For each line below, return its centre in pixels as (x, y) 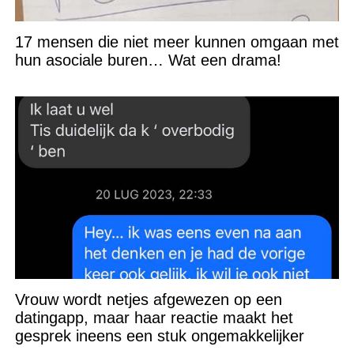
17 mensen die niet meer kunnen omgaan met (177, 41)
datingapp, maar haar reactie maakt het (154, 317)
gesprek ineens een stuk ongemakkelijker (159, 335)
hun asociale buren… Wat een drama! (148, 60)
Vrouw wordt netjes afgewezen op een (148, 299)
